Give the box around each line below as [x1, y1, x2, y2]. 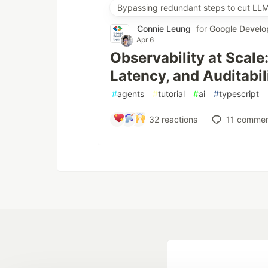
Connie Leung [137, 23, 191, 33]
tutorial [158, 88, 185, 99]
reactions [159, 114, 197, 125]
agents [117, 88, 144, 99]
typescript [219, 88, 259, 99]
